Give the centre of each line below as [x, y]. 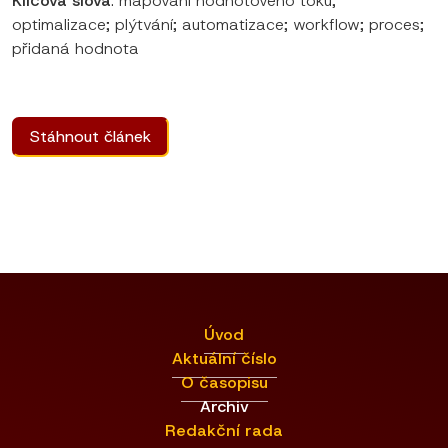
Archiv [224, 406]
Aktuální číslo [224, 358]
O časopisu [224, 382]
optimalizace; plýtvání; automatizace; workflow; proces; [218, 24]
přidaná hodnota [75, 48]
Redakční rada [224, 430]
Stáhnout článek [90, 136]
